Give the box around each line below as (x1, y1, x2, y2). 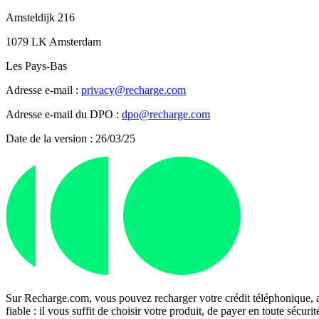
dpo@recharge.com (122, 108, 210, 121)
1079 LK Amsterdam (6, 36, 101, 48)
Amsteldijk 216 (6, 11, 75, 24)
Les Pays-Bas (6, 60, 67, 73)
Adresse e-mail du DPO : (6, 108, 122, 121)
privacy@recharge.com (81, 84, 186, 97)
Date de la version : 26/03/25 (6, 132, 135, 145)
